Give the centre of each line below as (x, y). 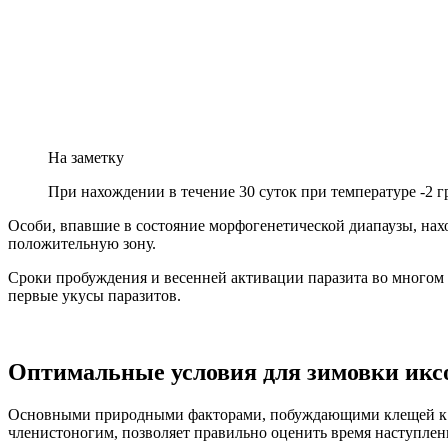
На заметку (86, 157)
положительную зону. (82, 243)
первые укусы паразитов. (94, 295)
